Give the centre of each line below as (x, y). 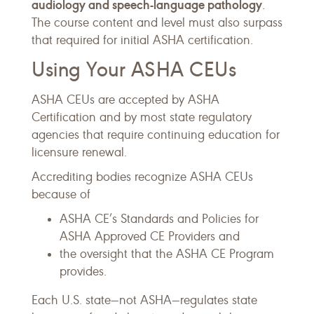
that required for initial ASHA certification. (142, 40)
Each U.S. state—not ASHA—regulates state (144, 300)
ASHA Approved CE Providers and (150, 236)
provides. (83, 271)
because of (61, 194)
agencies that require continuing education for (156, 135)
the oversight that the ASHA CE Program (167, 254)
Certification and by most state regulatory (142, 117)
